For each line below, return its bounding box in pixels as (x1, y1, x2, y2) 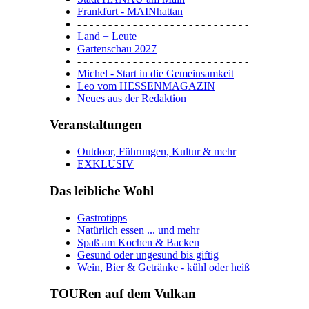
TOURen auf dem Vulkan (50, 286, 196, 301)
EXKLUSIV (77, 158, 134, 170)
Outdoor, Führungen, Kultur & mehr (77, 146, 236, 158)
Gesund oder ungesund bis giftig (77, 248, 219, 261)
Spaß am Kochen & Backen (77, 236, 199, 248)
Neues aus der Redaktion (77, 92, 186, 104)
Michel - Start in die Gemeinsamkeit (77, 67, 234, 79)
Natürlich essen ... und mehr (77, 223, 199, 236)
